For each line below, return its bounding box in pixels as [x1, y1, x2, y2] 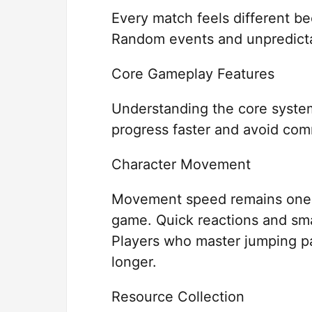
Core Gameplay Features [111, 65, 274, 83]
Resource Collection [111, 288, 244, 306]
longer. [111, 253, 157, 271]
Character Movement [111, 156, 251, 173]
